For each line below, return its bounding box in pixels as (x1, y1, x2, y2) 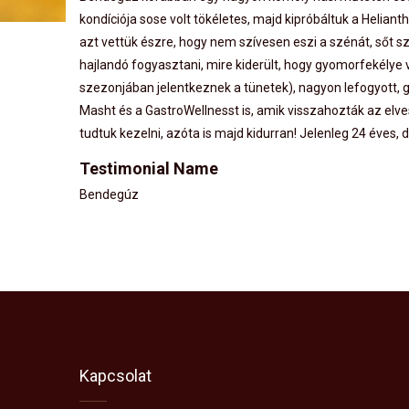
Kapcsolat (79, 366, 152, 386)
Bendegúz (79, 187, 139, 203)
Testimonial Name (79, 159, 218, 179)
